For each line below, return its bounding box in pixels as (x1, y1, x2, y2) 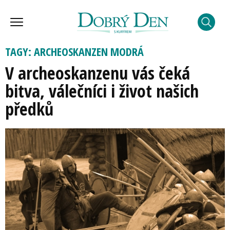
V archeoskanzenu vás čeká (5, 61, 190, 85)
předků (5, 97, 53, 121)
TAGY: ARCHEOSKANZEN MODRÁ (5, 44, 144, 59)
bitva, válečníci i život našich (5, 79, 199, 103)
